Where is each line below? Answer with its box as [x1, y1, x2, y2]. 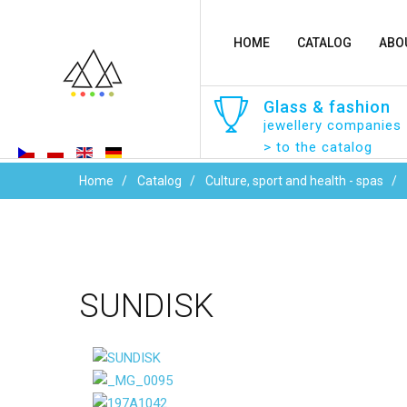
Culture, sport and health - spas [205, 174, 383, 188]
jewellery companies [263, 116, 402, 134]
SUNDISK [79, 287, 213, 325]
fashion [328, 96, 391, 116]
